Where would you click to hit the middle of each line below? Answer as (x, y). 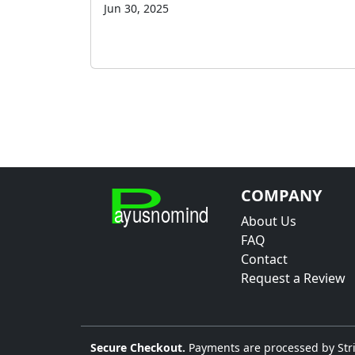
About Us (269, 221)
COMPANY (281, 196)
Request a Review (293, 279)
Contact (264, 260)
